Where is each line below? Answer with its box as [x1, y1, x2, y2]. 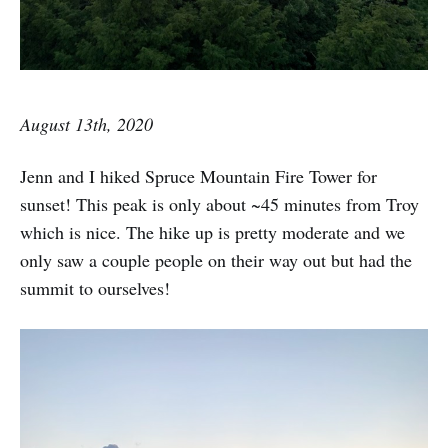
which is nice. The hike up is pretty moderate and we [20, 220, 405, 245]
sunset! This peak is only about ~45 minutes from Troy [20, 192, 419, 217]
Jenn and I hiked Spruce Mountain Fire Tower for [20, 164, 377, 189]
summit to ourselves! [20, 276, 170, 301]
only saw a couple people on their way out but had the [20, 248, 412, 273]
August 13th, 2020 [20, 112, 153, 137]
